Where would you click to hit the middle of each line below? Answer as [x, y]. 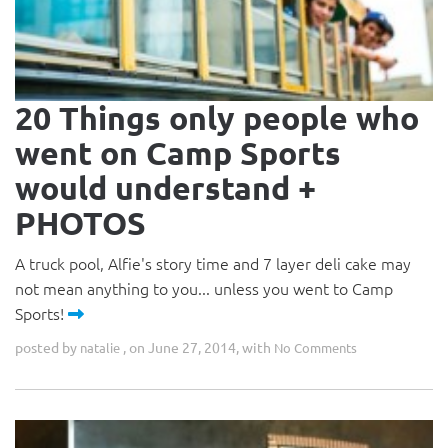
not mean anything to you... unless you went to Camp [204, 288]
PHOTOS [80, 223]
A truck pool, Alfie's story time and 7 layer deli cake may [213, 263]
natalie [100, 347]
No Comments [315, 347]
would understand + [165, 188]
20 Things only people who [217, 118]
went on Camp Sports [178, 153]
